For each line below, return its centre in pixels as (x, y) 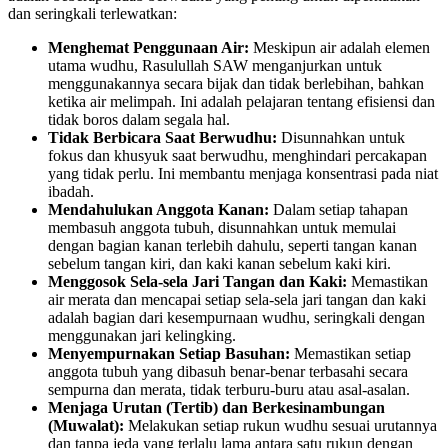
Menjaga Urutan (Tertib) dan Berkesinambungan (216, 408)
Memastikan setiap (350, 354)
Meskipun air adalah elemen (339, 48)
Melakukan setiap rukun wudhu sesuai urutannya (280, 426)
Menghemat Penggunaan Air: (148, 48)
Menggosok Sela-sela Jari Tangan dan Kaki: (197, 282)
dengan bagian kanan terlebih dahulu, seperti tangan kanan (232, 246)
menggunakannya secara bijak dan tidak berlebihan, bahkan (236, 84)
